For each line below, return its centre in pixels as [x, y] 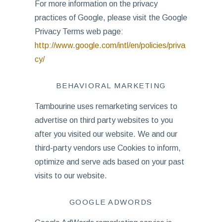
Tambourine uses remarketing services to [106, 106]
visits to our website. [71, 176]
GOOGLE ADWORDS [111, 202]
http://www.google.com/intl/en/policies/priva [110, 45]
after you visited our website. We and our [106, 134]
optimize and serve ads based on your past [109, 162]
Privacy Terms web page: [79, 31]
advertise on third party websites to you [104, 120]
